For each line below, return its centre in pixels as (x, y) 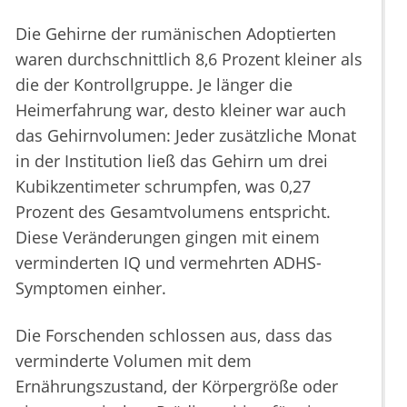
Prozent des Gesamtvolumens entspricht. (173, 212)
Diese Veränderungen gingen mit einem (168, 238)
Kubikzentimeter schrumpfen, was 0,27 (163, 187)
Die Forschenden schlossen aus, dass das (174, 336)
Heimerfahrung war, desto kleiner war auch (181, 110)
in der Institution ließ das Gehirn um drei (172, 161)
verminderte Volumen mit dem (134, 361)
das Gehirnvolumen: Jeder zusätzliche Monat (186, 136)
